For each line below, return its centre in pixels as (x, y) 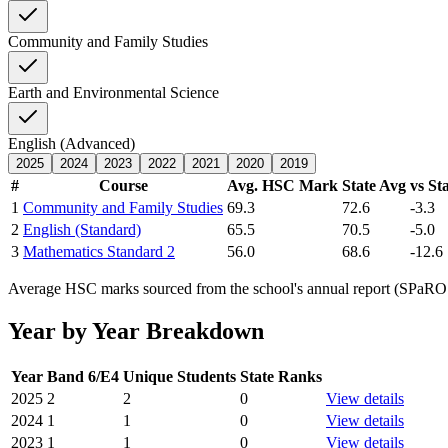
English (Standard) (82, 230)
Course (123, 186)
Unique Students (179, 377)
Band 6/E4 (83, 377)
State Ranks (281, 377)
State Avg (374, 186)
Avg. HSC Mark (282, 186)
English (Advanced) (71, 144)
